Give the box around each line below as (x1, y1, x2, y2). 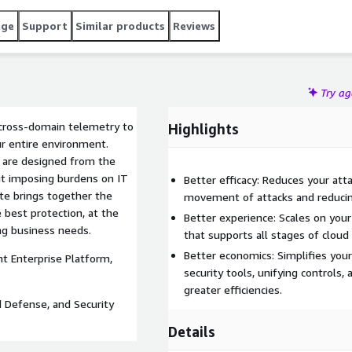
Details (168, 323, 215, 340)
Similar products (75, 19, 165, 32)
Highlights (168, 120, 239, 137)
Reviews (173, 19, 215, 32)
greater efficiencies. (184, 283, 282, 296)
